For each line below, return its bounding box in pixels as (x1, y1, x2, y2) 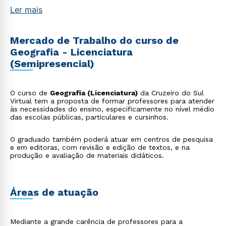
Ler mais (10, 5, 42, 15)
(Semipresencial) (10, 58, 94, 70)
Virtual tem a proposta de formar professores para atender (10, 97, 214, 105)
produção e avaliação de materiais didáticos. (10, 151, 164, 159)
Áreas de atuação (10, 186, 98, 198)
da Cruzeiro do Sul (138, 89, 204, 97)
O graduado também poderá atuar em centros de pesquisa (10, 135, 213, 143)
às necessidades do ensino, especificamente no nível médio (10, 105, 214, 113)
